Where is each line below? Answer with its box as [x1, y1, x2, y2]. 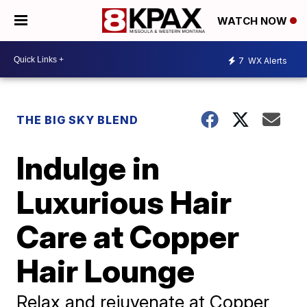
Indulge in [16, 149, 160, 187]
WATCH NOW [217, 14, 290, 28]
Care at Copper [16, 217, 240, 256]
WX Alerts [246, 55, 287, 66]
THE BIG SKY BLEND [16, 113, 139, 127]
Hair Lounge [16, 251, 195, 290]
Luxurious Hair [16, 183, 232, 221]
